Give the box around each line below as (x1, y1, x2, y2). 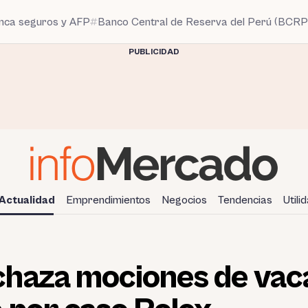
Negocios (162, 193, 207, 206)
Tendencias (218, 193, 272, 206)
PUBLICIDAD (129, 47, 179, 56)
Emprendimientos (66, 193, 151, 206)
